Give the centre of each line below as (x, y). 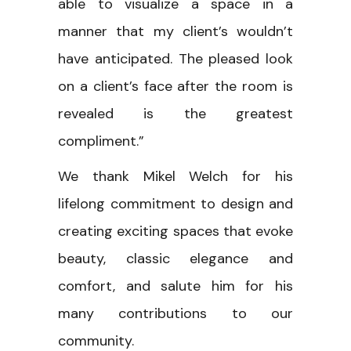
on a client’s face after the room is (175, 86)
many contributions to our (175, 313)
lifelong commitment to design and (175, 203)
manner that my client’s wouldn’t (175, 31)
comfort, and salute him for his (175, 286)
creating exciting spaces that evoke (175, 231)
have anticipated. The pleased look (175, 58)
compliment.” (101, 141)
